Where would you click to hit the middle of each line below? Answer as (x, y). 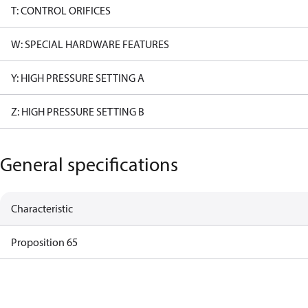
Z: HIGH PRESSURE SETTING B (78, 111)
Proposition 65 (44, 242)
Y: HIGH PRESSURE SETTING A (78, 78)
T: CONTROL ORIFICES (61, 10)
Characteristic (42, 208)
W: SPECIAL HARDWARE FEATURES (90, 44)
